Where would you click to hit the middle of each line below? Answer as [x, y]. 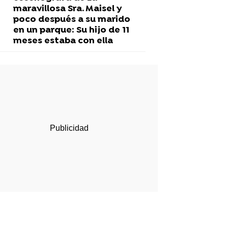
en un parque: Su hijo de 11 [71, 30]
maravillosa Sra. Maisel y [67, 9]
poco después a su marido [72, 19]
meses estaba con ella [63, 41]
